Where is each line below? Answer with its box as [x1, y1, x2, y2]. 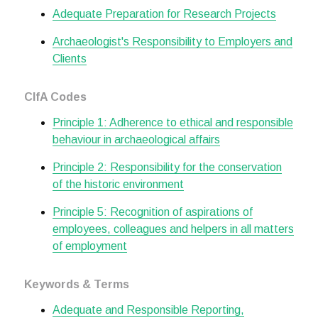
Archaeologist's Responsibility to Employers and [52, 35, 292, 48]
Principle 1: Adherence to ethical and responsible [52, 116, 293, 129]
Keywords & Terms [23, 278, 129, 291]
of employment [52, 240, 127, 253]
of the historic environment [52, 178, 184, 191]
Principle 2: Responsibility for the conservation [52, 161, 282, 174]
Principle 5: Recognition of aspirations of [52, 206, 253, 219]
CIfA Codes [23, 91, 87, 104]
